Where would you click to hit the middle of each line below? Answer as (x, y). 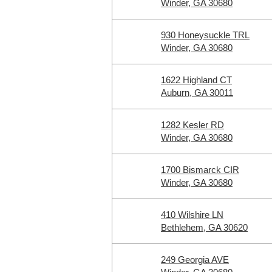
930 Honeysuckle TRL (205, 35)
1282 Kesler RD (192, 125)
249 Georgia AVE (195, 260)
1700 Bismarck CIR (200, 170)
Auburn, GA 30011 (197, 93)
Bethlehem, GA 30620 (204, 227)
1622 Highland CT (196, 80)
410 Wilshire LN (192, 215)
